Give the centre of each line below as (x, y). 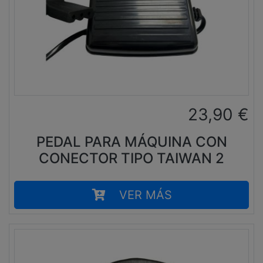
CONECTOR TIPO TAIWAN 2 (131, 158)
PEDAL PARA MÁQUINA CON (131, 141)
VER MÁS (145, 195)
